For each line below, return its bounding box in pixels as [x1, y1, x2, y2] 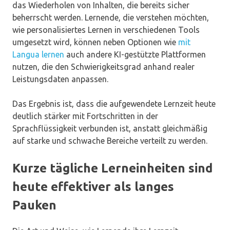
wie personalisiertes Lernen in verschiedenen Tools [12, 25, 200, 34]
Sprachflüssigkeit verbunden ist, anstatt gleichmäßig [12, 123, 207, 133]
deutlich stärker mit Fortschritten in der [12, 111, 158, 121]
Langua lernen [12, 49, 64, 59]
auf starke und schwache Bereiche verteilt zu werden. [12, 136, 207, 145]
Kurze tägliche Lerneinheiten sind [12, 161, 213, 175]
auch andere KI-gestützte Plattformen [64, 49, 206, 59]
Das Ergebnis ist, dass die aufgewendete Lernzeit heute [12, 99, 216, 108]
